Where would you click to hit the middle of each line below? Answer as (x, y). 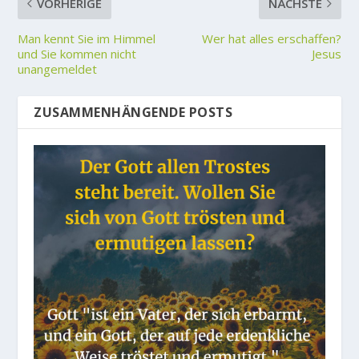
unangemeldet (58, 69)
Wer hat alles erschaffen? (271, 39)
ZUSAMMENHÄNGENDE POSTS (133, 113)
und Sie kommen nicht (77, 54)
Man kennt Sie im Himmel (87, 39)
